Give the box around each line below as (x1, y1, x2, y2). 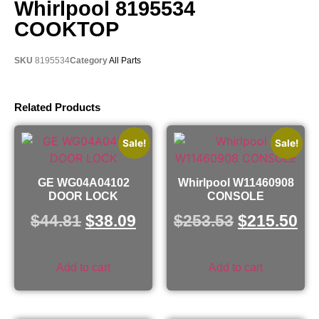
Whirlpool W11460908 (177, 176, 294, 189)
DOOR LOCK (48, 189, 118, 202)
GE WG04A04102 (37, 176, 130, 189)
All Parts (109, 55, 141, 66)
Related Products (14, 100, 100, 113)
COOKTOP (14, 17, 119, 41)
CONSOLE (207, 189, 264, 202)
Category (70, 55, 108, 66)
